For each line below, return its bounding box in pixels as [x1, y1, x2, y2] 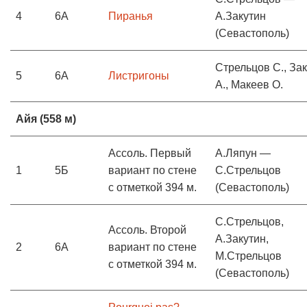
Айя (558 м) [16, 113, 76, 125]
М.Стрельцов [215, 250, 282, 262]
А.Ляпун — [215, 147, 271, 159]
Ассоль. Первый [108, 147, 191, 159]
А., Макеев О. [215, 79, 283, 90]
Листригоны [108, 70, 169, 82]
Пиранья [108, 10, 153, 22]
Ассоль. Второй [108, 224, 186, 236]
